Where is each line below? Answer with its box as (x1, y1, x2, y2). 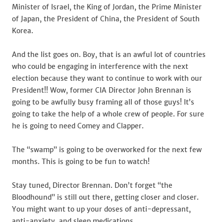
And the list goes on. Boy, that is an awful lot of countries (12, 50, 206, 59)
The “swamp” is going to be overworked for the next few (12, 145, 202, 154)
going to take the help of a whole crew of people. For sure (12, 110, 204, 118)
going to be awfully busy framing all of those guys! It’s (12, 98, 194, 107)
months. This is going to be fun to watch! (12, 157, 150, 166)
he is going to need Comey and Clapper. (12, 121, 144, 130)
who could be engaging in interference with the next (12, 62, 188, 71)
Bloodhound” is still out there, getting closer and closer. (12, 193, 199, 202)
